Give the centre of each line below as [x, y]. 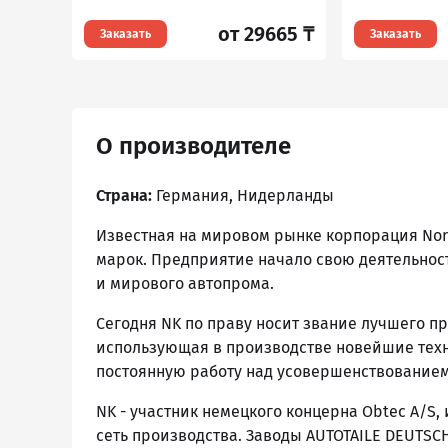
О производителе [193, 146]
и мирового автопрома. [185, 283]
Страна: [124, 195]
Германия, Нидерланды [243, 195]
